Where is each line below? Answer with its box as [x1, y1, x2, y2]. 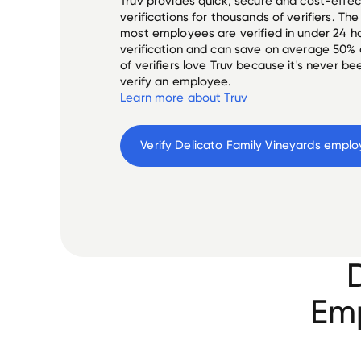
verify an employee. [120, 74, 231, 89]
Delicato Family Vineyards [175, 138, 321, 153]
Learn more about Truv [120, 90, 247, 106]
